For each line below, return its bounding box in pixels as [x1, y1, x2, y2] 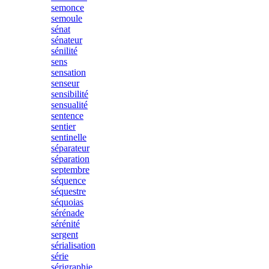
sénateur [51, 35, 82, 45]
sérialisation [51, 240, 95, 250]
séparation [51, 154, 89, 164]
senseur [51, 78, 79, 88]
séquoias [51, 197, 83, 207]
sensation [51, 67, 86, 77]
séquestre [51, 186, 86, 196]
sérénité [51, 219, 80, 229]
